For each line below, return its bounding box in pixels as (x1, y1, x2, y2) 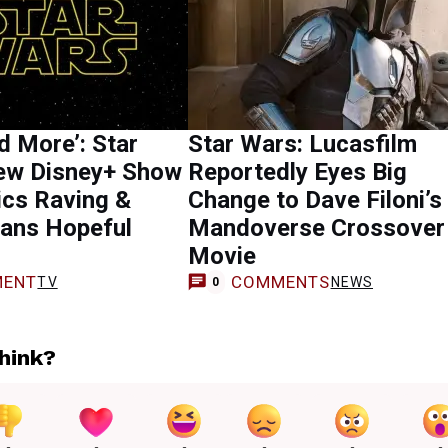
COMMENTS (230, 271, 331, 292)
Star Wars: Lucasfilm (188, 130, 417, 158)
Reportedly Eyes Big (188, 158, 407, 186)
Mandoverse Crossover (188, 214, 445, 242)
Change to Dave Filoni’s (188, 186, 442, 214)
